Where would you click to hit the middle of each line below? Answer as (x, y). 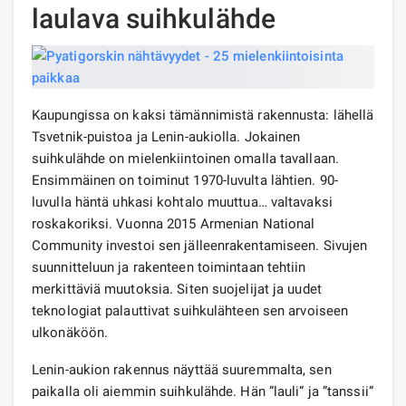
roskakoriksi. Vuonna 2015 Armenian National (174, 223)
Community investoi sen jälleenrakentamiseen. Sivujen (200, 245)
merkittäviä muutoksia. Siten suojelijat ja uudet (177, 289)
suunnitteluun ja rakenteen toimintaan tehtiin (169, 267)
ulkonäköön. (70, 332)
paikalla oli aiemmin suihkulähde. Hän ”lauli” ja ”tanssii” (203, 391)
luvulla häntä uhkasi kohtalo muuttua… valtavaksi (182, 202)
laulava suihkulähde (154, 18)
